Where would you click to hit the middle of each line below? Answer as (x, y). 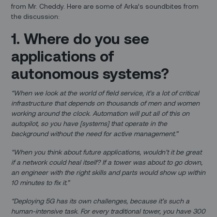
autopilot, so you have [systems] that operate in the (89, 124)
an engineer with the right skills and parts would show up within (108, 172)
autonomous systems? (90, 73)
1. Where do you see (80, 38)
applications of (63, 56)
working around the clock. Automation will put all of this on (101, 113)
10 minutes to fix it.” (40, 183)
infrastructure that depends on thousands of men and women (106, 103)
